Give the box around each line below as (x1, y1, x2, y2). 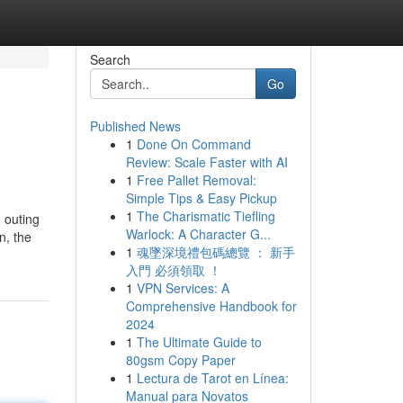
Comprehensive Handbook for (125, 297, 297, 315)
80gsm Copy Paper (125, 351, 236, 369)
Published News (89, 117, 181, 135)
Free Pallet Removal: (136, 171, 256, 189)
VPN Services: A (136, 279, 229, 297)
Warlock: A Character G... (125, 225, 271, 243)
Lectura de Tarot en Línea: (136, 369, 289, 387)
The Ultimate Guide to (136, 333, 262, 351)
